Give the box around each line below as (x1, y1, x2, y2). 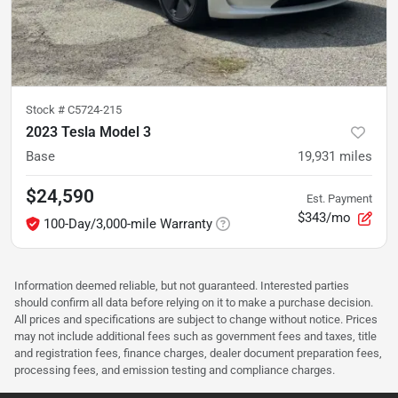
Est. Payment (306, 192, 372, 205)
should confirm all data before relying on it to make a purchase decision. (14, 295, 373, 309)
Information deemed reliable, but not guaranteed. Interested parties (14, 278, 349, 292)
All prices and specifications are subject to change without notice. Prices (14, 312, 378, 326)
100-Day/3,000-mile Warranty (44, 215, 212, 232)
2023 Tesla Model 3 (26, 123, 151, 140)
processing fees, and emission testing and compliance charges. (14, 362, 335, 377)
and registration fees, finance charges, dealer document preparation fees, (14, 346, 382, 360)
